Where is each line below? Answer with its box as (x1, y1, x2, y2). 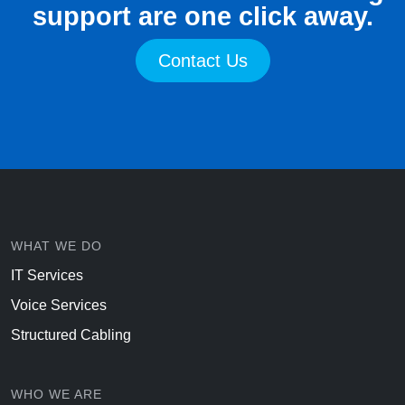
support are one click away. (32, 2, 373, 32)
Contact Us (157, 51, 248, 71)
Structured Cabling (11, 327, 131, 344)
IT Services (11, 268, 83, 284)
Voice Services (11, 297, 107, 314)
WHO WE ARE (11, 387, 102, 402)
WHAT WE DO (11, 239, 102, 254)
